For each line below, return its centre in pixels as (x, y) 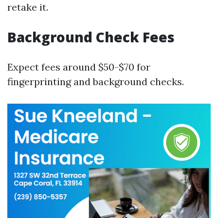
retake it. (28, 7)
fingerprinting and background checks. (96, 82)
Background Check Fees (91, 37)
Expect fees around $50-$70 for (79, 67)
